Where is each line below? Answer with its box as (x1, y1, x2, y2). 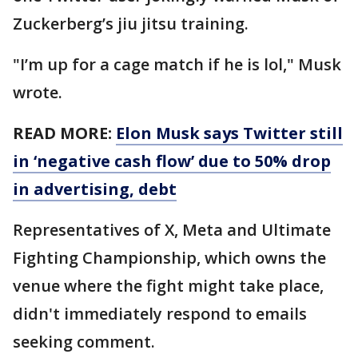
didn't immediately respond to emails (13, 302, 307, 324)
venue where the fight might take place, (13, 274, 324, 296)
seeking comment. (13, 330, 155, 352)
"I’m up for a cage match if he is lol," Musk (13, 53, 341, 75)
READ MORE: (13, 121, 116, 144)
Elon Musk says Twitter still (116, 121, 343, 144)
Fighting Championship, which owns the (13, 246, 326, 268)
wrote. (13, 81, 62, 103)
